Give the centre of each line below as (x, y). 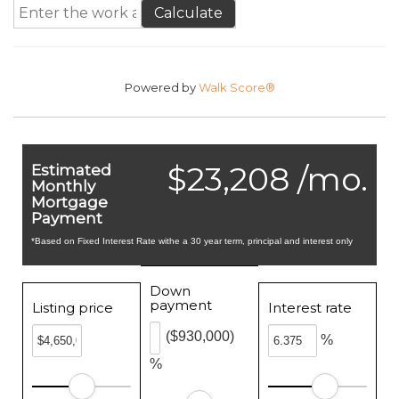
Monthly (63, 186)
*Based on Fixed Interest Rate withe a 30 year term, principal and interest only (192, 241)
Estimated (71, 170)
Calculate (188, 13)
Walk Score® (236, 87)
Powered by (161, 87)
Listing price (73, 308)
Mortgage (69, 202)
